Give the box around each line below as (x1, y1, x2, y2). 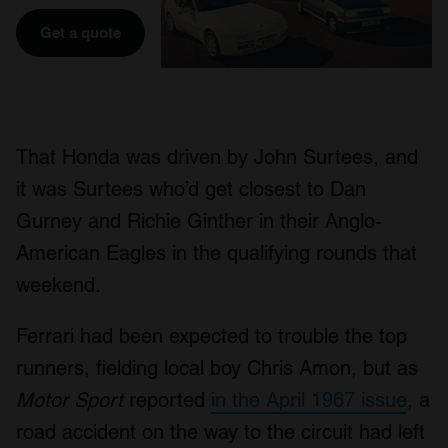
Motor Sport (16, 388, 123, 413)
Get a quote (40, 24, 121, 42)
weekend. (16, 273, 101, 298)
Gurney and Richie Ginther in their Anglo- (16, 209, 382, 234)
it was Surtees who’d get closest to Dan (16, 177, 366, 202)
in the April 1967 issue (211, 388, 407, 413)
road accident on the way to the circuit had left (16, 420, 425, 445)
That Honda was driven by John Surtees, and (16, 145, 418, 170)
